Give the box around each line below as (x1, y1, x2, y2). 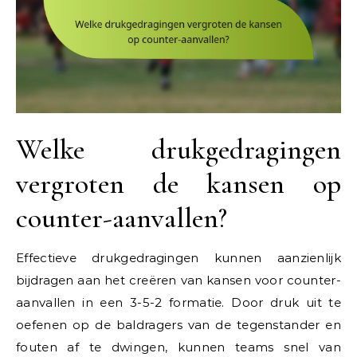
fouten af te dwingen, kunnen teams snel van (16, 339, 341, 355)
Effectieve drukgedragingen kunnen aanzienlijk (16, 249, 341, 265)
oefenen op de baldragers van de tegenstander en (16, 316, 341, 332)
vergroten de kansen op (16, 166, 341, 201)
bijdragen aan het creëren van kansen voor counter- (16, 272, 341, 288)
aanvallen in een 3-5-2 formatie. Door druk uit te (16, 294, 341, 310)
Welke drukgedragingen (16, 131, 341, 167)
